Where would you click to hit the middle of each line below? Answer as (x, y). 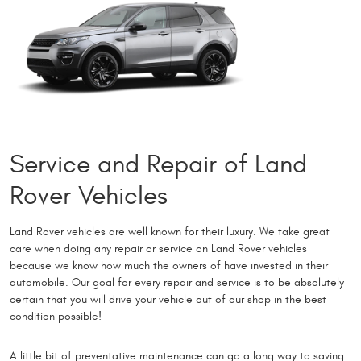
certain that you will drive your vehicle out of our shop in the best (168, 299)
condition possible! (56, 316)
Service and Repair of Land (158, 164)
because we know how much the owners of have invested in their (169, 265)
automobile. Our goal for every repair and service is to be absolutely (177, 282)
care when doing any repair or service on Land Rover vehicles (158, 248)
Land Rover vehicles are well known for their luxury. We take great (170, 231)
